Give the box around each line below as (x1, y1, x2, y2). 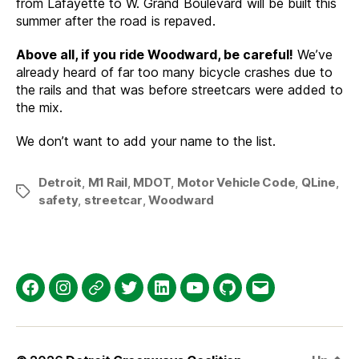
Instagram (62, 288, 135, 306)
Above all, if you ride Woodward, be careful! (16, 46, 293, 63)
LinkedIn (160, 288, 220, 306)
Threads (95, 288, 155, 306)
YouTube (193, 288, 254, 306)
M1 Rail (87, 174, 127, 190)
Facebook (29, 288, 97, 306)
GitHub (226, 288, 275, 306)
